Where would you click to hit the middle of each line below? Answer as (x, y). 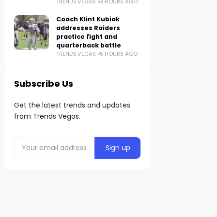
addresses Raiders (88, 28)
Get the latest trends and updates (72, 105)
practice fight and (87, 37)
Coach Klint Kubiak (88, 19)
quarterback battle (89, 45)
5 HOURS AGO (119, 54)
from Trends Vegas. (47, 116)
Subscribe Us (44, 84)
